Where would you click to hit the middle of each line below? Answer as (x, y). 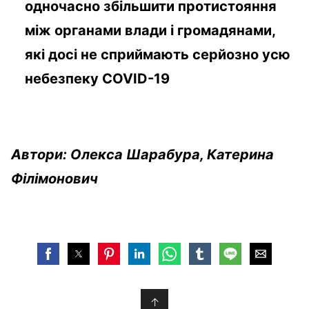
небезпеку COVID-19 (99, 78)
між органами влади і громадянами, (150, 30)
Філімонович (54, 178)
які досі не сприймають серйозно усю (158, 54)
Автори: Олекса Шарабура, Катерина (142, 154)
